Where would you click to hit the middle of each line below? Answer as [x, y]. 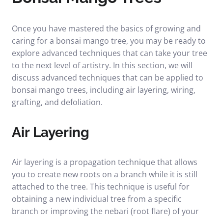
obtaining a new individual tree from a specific [97, 199]
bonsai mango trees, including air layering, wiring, [104, 90]
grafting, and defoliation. [57, 102]
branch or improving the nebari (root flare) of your [105, 211]
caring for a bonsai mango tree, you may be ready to [109, 41]
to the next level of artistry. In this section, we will [102, 65]
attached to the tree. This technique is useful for [101, 187]
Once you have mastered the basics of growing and [106, 28]
